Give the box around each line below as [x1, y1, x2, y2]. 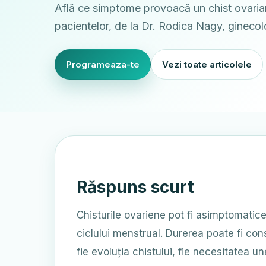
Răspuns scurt [77, 177, 194, 197]
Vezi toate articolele [162, 59, 252, 70]
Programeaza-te [66, 59, 140, 70]
